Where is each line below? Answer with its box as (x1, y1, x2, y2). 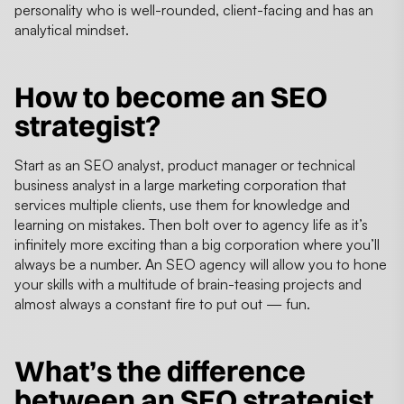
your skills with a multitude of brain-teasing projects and (14, 274, 362, 293)
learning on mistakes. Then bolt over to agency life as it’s (14, 215, 368, 234)
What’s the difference (14, 353, 306, 389)
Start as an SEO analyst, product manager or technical (14, 155, 355, 174)
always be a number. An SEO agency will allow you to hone (14, 254, 387, 273)
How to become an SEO (14, 78, 327, 115)
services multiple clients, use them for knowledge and (14, 195, 350, 214)
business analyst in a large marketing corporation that (14, 175, 346, 194)
